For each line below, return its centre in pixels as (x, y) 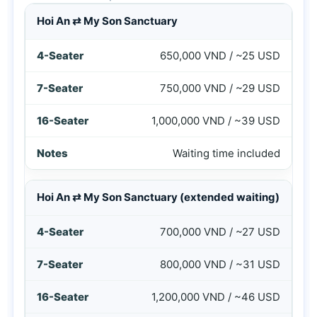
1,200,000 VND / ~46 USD (216, 297)
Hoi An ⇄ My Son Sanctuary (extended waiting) (158, 197)
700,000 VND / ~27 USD (220, 232)
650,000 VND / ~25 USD (220, 56)
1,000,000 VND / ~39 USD (216, 121)
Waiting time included (226, 153)
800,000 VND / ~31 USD (220, 264)
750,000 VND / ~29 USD (220, 88)
